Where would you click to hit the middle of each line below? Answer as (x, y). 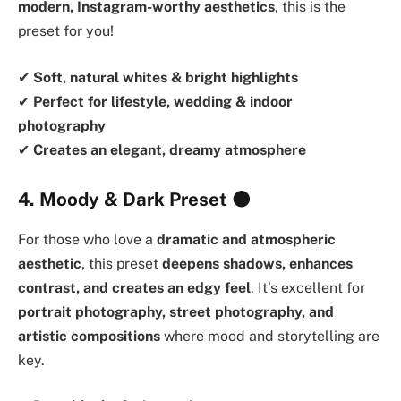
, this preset (122, 263)
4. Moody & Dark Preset (123, 200)
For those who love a (87, 239)
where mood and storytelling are (270, 336)
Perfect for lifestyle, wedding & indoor (163, 101)
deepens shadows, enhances (257, 263)
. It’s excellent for (308, 287)
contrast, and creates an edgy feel (134, 287)
